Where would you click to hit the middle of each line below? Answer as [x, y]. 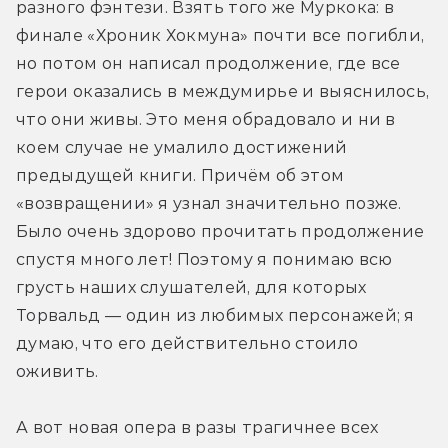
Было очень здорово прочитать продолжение [220, 231]
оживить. [57, 371]
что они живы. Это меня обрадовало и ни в [206, 119]
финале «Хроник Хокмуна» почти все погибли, [220, 35]
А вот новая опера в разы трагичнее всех [197, 427]
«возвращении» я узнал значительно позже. [209, 203]
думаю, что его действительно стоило [187, 343]
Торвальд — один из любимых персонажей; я [215, 315]
